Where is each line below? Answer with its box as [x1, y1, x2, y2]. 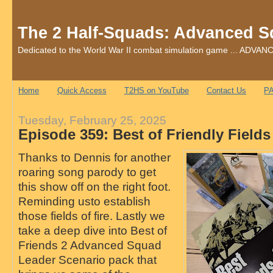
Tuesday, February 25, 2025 [18, 113, 166, 127]
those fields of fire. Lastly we [18, 208, 165, 222]
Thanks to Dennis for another [18, 150, 171, 164]
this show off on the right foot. [18, 179, 174, 193]
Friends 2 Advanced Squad [18, 238, 161, 252]
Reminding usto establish [18, 194, 151, 208]
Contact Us [207, 86, 247, 96]
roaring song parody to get [18, 165, 156, 179]
